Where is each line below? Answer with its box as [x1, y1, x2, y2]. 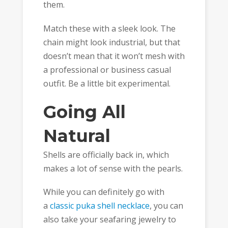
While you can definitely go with [43, 186, 164, 198]
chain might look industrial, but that [43, 36, 180, 48]
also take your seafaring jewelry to [43, 214, 176, 225]
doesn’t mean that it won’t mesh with [43, 50, 185, 62]
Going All [43, 101, 126, 123]
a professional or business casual [43, 64, 171, 75]
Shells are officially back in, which [43, 149, 169, 160]
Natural [43, 125, 110, 147]
